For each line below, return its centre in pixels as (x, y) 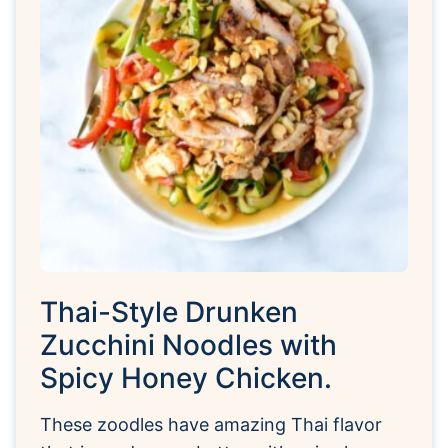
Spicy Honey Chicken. (186, 377)
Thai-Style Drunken (169, 311)
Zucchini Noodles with (188, 344)
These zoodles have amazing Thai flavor (211, 424)
